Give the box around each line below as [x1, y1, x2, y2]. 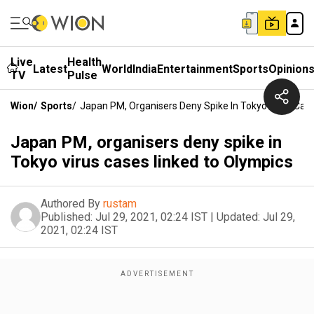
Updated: [217, 210, 260, 224]
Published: [41, 210, 93, 224]
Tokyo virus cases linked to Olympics [11, 152, 293, 172]
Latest [33, 62, 67, 76]
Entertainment [157, 62, 233, 76]
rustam [103, 197, 137, 210]
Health [67, 55, 102, 69]
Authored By [41, 197, 100, 210]
